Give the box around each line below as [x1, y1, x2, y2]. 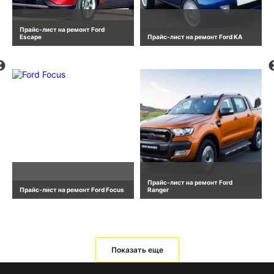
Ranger [147, 186, 169, 193]
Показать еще [111, 245, 163, 254]
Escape [20, 33, 42, 40]
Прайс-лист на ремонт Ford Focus [20, 186, 124, 193]
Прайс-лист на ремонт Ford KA [147, 33, 242, 40]
